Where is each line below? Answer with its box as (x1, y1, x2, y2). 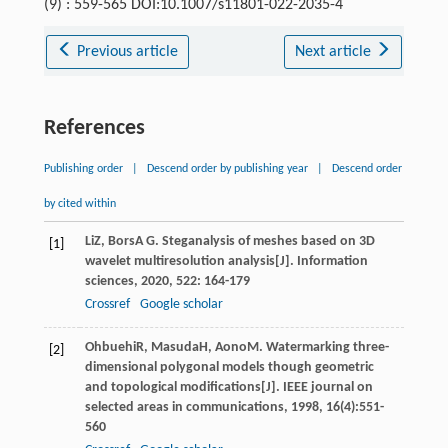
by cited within (43, 197, 116, 210)
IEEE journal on (282, 379, 373, 395)
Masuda (150, 339, 199, 355)
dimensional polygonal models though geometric (84, 359, 374, 375)
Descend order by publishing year (146, 162, 308, 175)
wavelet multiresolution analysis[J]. (84, 253, 297, 269)
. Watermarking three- (258, 339, 389, 355)
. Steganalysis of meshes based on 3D (154, 233, 375, 249)
